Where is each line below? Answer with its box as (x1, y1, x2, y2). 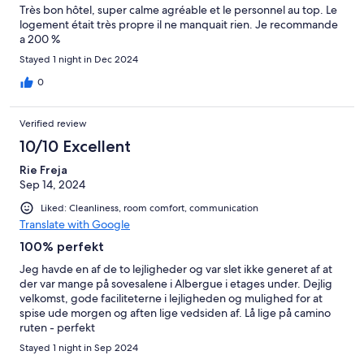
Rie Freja (19, 162, 67, 178)
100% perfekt (19, 239, 104, 255)
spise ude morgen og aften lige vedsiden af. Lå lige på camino (19, 305, 331, 321)
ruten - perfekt (19, 320, 95, 336)
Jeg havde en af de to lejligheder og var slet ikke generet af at (19, 262, 332, 277)
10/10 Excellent (19, 136, 131, 157)
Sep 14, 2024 (19, 177, 85, 193)
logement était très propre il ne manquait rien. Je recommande (19, 17, 338, 32)
